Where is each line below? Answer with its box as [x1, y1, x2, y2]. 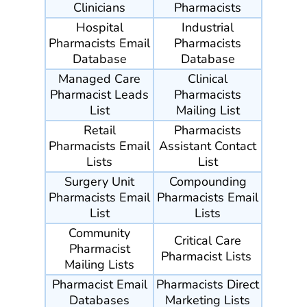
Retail [83, 122, 116, 139]
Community [69, 225, 130, 242]
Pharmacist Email [51, 276, 147, 293]
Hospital [75, 19, 123, 36]
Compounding [169, 173, 247, 191]
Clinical [188, 71, 228, 88]
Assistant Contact [159, 138, 256, 155]
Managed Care [58, 71, 140, 88]
